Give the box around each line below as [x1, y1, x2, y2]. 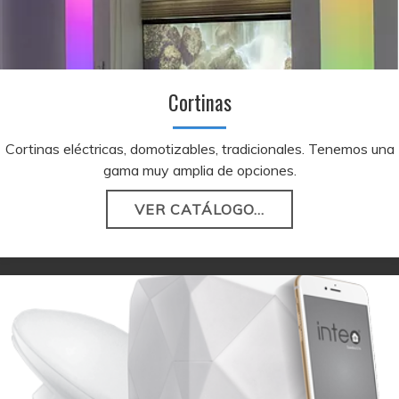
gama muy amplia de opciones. [102, 160, 297, 179]
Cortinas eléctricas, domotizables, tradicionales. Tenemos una [4, 139, 395, 158]
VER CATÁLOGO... [134, 199, 265, 218]
